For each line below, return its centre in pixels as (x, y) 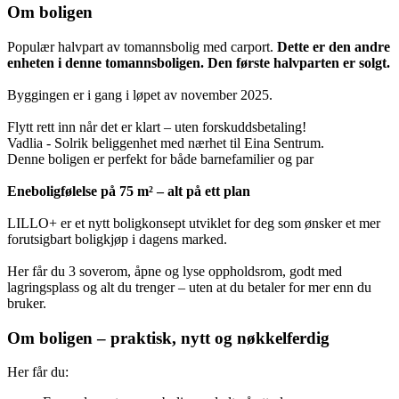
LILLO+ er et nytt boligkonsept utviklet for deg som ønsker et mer (194, 224)
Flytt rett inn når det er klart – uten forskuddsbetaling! (157, 127)
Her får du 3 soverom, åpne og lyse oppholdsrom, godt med (175, 272)
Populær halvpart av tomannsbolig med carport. (142, 47)
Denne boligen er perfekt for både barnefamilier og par (160, 159)
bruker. (27, 304)
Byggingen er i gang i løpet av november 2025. (140, 95)
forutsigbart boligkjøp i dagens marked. (117, 240)
